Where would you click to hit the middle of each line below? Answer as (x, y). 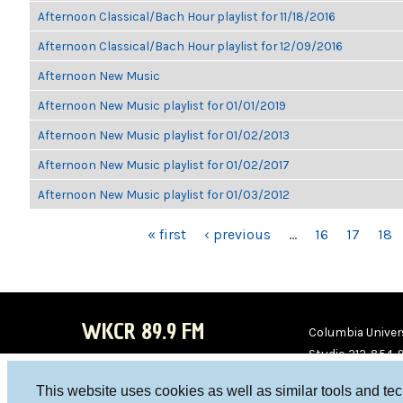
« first (167, 234)
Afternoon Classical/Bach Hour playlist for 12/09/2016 (190, 46)
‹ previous (237, 234)
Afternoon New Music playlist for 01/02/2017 (164, 165)
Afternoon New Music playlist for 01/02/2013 (164, 135)
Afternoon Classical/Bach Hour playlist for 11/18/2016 (187, 16)
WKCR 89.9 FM (143, 331)
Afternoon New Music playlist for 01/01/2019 (162, 105)
